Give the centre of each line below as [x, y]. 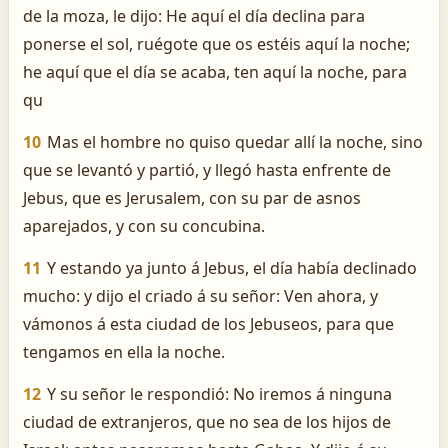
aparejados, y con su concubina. [144, 226]
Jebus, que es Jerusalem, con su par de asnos [192, 198]
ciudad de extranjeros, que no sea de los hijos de [207, 422]
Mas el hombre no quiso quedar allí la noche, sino [235, 142]
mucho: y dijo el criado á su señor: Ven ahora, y [200, 296]
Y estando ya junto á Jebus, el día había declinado [232, 268]
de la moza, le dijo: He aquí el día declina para [194, 16]
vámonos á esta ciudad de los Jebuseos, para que [208, 324]
